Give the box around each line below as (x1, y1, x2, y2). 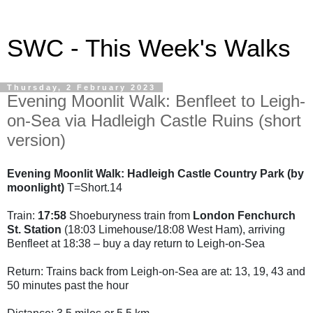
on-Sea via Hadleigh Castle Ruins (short (7, 111, 301, 130)
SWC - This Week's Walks (7, 35, 291, 61)
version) (7, 131, 66, 150)
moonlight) (7, 181, 67, 194)
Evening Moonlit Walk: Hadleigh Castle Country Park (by (7, 167, 304, 180)
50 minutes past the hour (7, 279, 129, 291)
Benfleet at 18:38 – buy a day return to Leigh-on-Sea (7, 237, 265, 249)
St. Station (7, 223, 64, 235)
